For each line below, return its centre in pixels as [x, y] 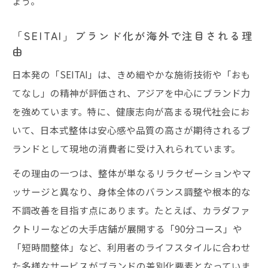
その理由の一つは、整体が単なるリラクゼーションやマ [132, 173]
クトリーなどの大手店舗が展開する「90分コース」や [127, 228]
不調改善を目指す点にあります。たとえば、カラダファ [131, 210]
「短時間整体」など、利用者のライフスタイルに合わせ [131, 247]
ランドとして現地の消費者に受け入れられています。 [126, 148]
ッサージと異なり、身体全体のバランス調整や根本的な [131, 191]
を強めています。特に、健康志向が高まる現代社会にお [131, 111]
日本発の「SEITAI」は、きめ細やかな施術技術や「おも [131, 74]
